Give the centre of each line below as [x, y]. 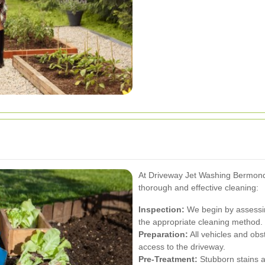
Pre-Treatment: [168, 259]
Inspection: [161, 209]
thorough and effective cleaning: [198, 187]
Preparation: [163, 234]
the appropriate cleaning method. [201, 222]
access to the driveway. [182, 246]
